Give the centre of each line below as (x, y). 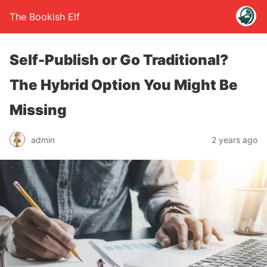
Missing (38, 110)
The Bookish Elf (45, 17)
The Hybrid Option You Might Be (124, 85)
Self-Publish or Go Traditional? (119, 60)
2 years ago (235, 139)
